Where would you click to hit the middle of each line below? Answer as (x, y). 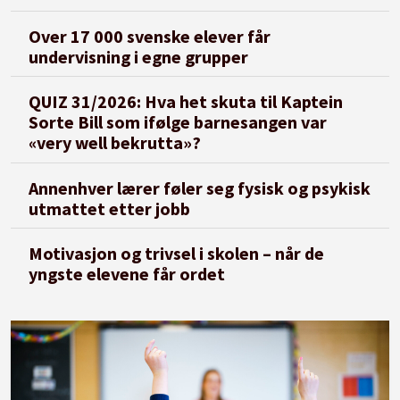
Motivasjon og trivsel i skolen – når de (177, 253)
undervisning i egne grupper (139, 56)
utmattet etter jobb (110, 208)
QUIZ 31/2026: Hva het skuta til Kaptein (186, 102)
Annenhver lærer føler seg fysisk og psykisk (200, 187)
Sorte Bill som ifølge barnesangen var (178, 122)
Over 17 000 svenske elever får (150, 36)
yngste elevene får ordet (127, 273)
